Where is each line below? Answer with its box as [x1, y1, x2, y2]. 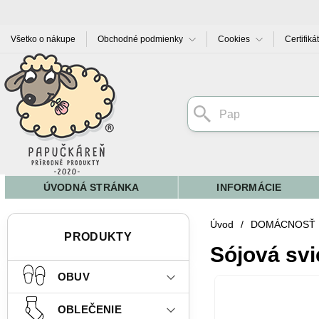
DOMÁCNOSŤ [250, 219, 315, 230]
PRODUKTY [64, 231, 132, 243]
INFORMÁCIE [216, 182, 282, 193]
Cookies [218, 34, 250, 44]
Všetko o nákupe [11, 34, 75, 44]
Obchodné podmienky [98, 34, 183, 44]
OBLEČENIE [58, 303, 122, 315]
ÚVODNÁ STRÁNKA [43, 182, 140, 193]
